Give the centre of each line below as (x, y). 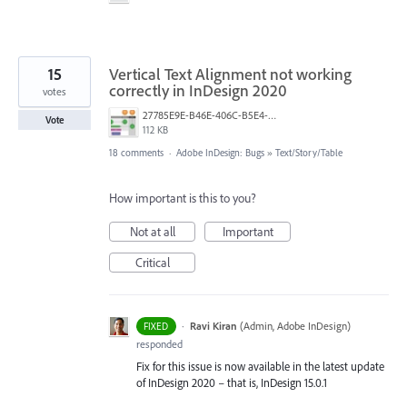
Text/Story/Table (309, 152)
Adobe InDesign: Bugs (220, 152)
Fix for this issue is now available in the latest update (260, 366)
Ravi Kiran (213, 325)
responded (159, 343)
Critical (152, 262)
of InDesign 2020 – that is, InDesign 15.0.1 (232, 382)
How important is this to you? (183, 198)
